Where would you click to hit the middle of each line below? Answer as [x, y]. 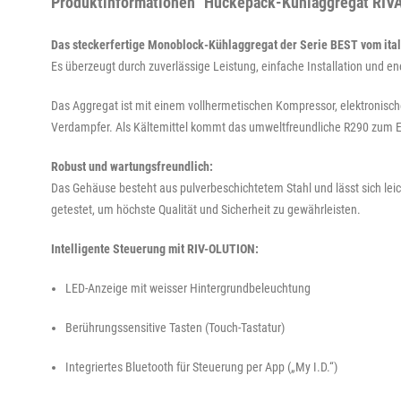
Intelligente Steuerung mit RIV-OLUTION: [155, 248]
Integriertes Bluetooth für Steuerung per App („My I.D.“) [201, 367]
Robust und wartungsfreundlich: [132, 166]
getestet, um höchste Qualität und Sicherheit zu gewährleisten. [206, 209]
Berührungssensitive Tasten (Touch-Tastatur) [175, 327]
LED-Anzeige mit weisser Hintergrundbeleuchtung [188, 288]
